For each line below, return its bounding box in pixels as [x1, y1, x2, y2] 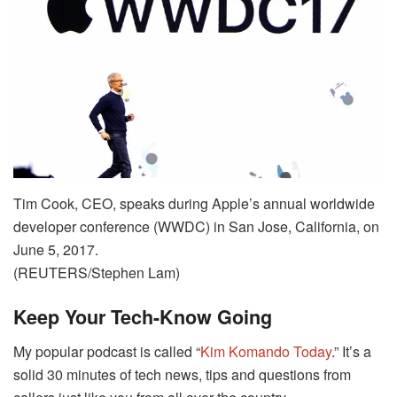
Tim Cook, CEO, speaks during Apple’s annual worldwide [13, 192, 375, 214]
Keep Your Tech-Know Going [13, 303, 272, 331]
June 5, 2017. [13, 238, 98, 260]
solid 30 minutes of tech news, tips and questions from [13, 364, 351, 385]
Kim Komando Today [200, 341, 331, 362]
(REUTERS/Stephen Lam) [13, 261, 180, 283]
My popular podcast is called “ [13, 341, 200, 362]
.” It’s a [331, 341, 371, 362]
